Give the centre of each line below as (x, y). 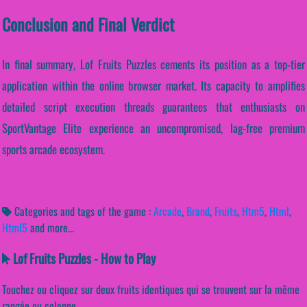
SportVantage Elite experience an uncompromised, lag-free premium (153, 128)
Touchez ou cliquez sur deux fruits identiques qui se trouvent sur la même (151, 289)
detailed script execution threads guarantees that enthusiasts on (153, 107)
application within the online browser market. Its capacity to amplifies (153, 86)
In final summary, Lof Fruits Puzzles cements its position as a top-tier (153, 64)
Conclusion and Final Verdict (88, 24)
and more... (52, 228)
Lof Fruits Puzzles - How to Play (83, 258)
